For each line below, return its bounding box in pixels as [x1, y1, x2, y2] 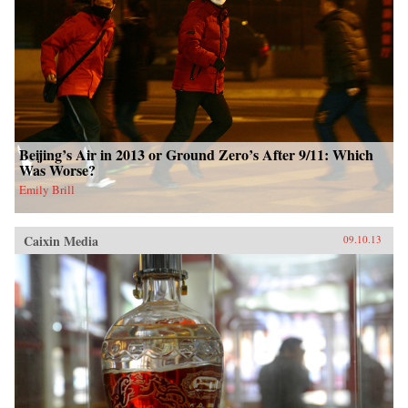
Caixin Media [24, 231, 98, 251]
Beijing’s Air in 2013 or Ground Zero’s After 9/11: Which [19, 144, 373, 166]
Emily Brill [19, 181, 75, 199]
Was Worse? [19, 159, 96, 181]
